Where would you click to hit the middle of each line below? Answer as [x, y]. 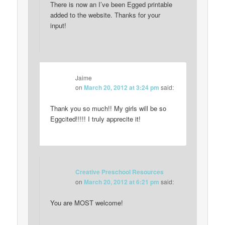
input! [59, 25]
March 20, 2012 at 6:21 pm [122, 182]
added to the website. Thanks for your [105, 15]
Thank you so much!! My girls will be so [108, 108]
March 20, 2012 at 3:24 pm [122, 88]
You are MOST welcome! [87, 203]
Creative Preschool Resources [120, 172]
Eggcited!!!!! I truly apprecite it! [96, 119]
